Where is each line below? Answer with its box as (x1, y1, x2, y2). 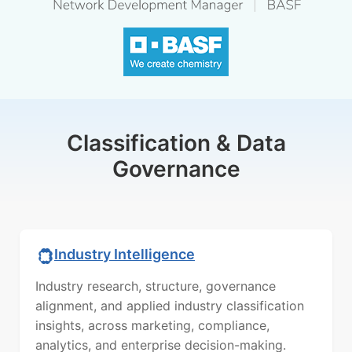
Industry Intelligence (54, 246, 195, 263)
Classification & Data (66, 129, 286, 156)
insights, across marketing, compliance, (35, 317, 269, 333)
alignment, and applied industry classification (35, 297, 304, 313)
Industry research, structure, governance (35, 277, 276, 294)
